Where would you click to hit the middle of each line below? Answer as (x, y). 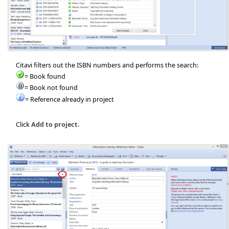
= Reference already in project (70, 99)
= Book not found (51, 87)
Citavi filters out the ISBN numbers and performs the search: (107, 65)
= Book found (45, 76)
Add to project (54, 124)
